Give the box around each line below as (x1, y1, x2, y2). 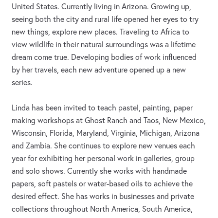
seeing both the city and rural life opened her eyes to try (12, 14, 199, 24)
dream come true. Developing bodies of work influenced (12, 52, 197, 62)
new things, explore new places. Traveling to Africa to (12, 27, 189, 37)
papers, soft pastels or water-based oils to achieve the (12, 179, 193, 189)
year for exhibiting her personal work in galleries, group (12, 153, 195, 163)
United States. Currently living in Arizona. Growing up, (12, 1, 191, 12)
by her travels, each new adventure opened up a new (12, 65, 186, 75)
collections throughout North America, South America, (12, 204, 193, 214)
